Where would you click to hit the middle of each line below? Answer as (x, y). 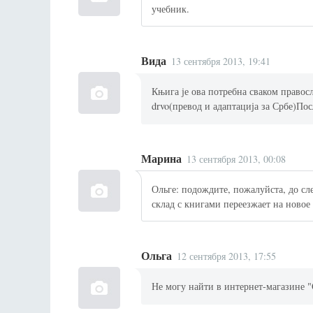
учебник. (171, 8)
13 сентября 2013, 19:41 (221, 61)
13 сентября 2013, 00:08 (236, 159)
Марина (161, 158)
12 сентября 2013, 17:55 (227, 256)
